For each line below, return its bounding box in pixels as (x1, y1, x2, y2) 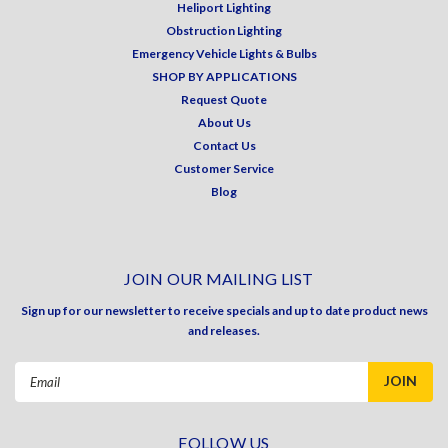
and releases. (188, 322, 260, 338)
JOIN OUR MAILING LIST (124, 268, 314, 288)
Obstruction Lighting (166, 22, 282, 38)
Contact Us (192, 137, 256, 153)
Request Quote (181, 91, 267, 107)
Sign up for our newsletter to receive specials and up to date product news (20, 302, 428, 318)
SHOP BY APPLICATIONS (151, 68, 297, 84)
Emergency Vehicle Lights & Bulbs (131, 45, 317, 61)
